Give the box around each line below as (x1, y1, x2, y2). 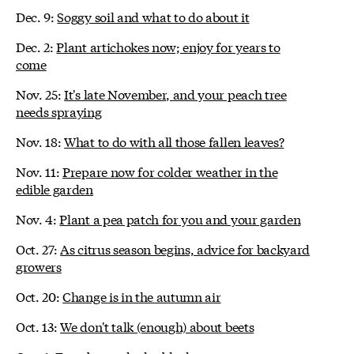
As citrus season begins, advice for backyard (60, 239, 311, 258)
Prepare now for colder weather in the (62, 162, 278, 181)
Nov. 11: (16, 162, 63, 181)
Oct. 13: (16, 317, 61, 336)
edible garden (16, 179, 93, 198)
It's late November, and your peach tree (64, 85, 287, 104)
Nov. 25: (16, 85, 65, 104)
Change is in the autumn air (62, 287, 221, 306)
